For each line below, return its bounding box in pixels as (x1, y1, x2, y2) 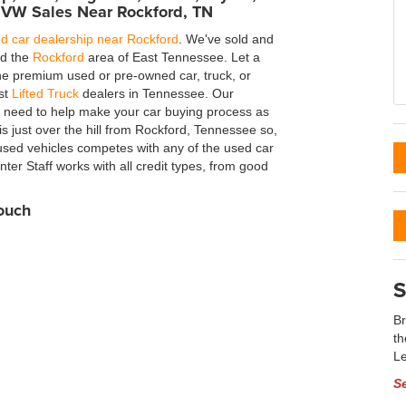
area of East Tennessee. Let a (84, 50, 260, 64)
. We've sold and (179, 32, 274, 46)
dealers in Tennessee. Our (79, 86, 234, 101)
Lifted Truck (12, 86, 79, 101)
